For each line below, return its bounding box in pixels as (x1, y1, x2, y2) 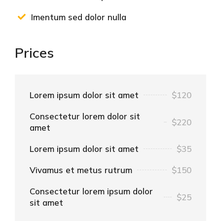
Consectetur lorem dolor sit (30, 111, 140, 122)
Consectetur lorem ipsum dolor (30, 186, 153, 197)
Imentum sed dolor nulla (31, 11, 126, 22)
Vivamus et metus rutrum (30, 165, 132, 176)
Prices (15, 44, 54, 62)
